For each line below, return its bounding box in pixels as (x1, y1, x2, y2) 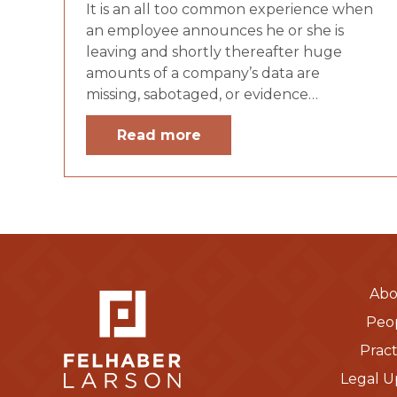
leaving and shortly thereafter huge (86, 43, 342, 60)
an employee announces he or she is (86, 21, 344, 39)
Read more (116, 126, 201, 144)
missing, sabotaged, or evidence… (86, 85, 318, 103)
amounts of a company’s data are (86, 64, 320, 82)
